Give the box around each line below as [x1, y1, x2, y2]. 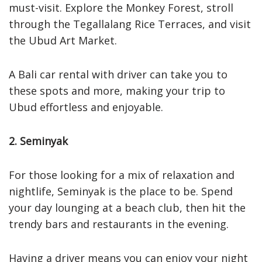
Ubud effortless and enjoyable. [9, 99, 163, 114]
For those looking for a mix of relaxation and [9, 167, 235, 182]
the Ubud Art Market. [9, 33, 117, 47]
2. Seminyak [9, 133, 68, 148]
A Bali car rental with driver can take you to [9, 67, 227, 81]
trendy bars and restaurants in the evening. [9, 216, 229, 231]
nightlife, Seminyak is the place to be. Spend [9, 184, 233, 198]
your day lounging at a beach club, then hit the [9, 200, 246, 215]
